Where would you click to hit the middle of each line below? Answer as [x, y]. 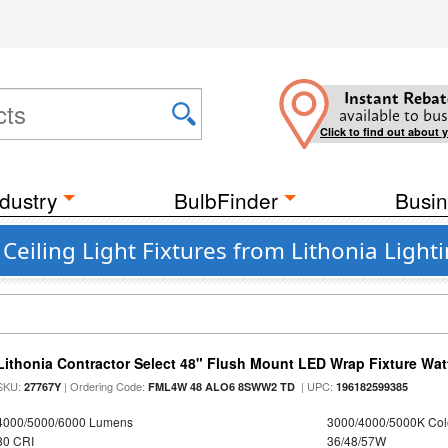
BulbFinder [226, 200]
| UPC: [316, 386]
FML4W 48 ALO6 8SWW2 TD [222, 386]
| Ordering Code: [105, 386]
